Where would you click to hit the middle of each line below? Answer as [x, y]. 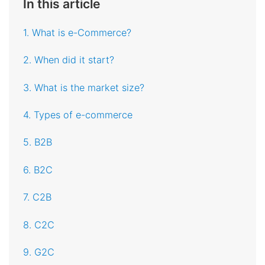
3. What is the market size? [84, 87]
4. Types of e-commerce [78, 114]
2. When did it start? [69, 60]
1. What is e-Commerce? [77, 32]
